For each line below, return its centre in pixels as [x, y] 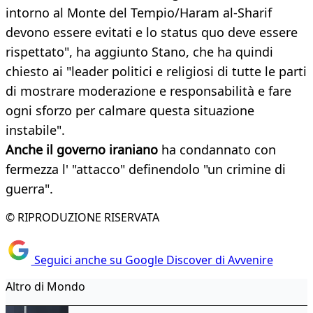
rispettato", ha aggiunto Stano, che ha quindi [139, 52]
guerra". [29, 189]
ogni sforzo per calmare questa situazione [130, 111]
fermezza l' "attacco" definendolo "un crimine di [146, 169]
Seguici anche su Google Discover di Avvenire [152, 260]
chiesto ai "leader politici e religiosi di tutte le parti [156, 72]
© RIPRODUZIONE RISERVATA [82, 218]
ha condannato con [217, 150]
